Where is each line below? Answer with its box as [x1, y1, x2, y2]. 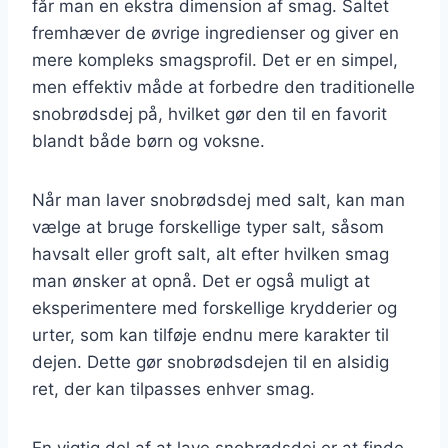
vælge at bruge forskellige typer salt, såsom [32, 216, 384, 237]
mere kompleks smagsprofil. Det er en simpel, [32, 49, 398, 70]
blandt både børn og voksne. [32, 130, 265, 151]
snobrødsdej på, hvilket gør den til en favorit [32, 103, 387, 124]
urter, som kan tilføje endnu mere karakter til [32, 324, 389, 345]
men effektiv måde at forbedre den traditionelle [32, 76, 415, 97]
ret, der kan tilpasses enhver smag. [32, 378, 315, 399]
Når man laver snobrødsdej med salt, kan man [32, 189, 405, 210]
